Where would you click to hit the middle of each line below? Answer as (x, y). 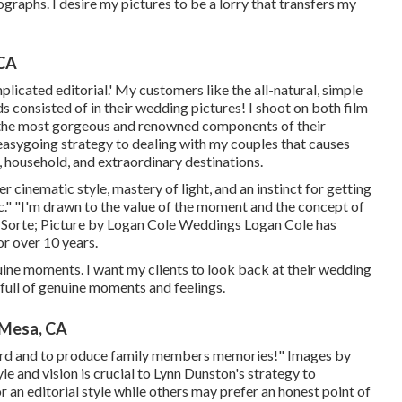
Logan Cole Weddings (174, 223)
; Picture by (70, 223)
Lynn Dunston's (199, 372)
